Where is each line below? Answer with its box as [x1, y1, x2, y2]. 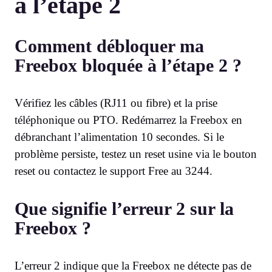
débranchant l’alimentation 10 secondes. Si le [15, 130, 224, 143]
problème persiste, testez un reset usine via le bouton [15, 147, 257, 160]
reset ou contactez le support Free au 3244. [15, 164, 212, 177]
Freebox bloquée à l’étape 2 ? [15, 55, 242, 75]
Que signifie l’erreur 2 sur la [15, 198, 234, 219]
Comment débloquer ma [15, 35, 204, 56]
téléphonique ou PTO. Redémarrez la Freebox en [15, 113, 242, 126]
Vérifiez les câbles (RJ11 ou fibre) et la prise [15, 96, 217, 109]
